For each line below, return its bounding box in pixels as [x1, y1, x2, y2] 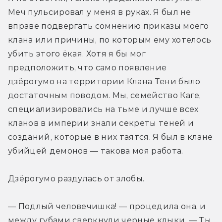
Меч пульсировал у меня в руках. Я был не [8, 7, 191, 17]
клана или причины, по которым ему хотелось [8, 35, 212, 45]
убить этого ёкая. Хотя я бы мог [8, 49, 146, 58]
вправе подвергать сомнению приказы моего [8, 21, 209, 31]
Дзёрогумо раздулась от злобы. [8, 173, 145, 183]
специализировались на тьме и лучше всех [8, 104, 199, 114]
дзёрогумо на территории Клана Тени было [8, 76, 201, 86]
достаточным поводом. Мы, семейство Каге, [8, 90, 201, 100]
